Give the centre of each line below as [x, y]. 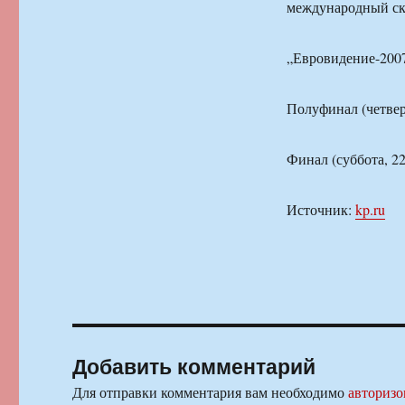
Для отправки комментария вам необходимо [211, 391]
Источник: [320, 209]
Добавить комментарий [194, 365]
